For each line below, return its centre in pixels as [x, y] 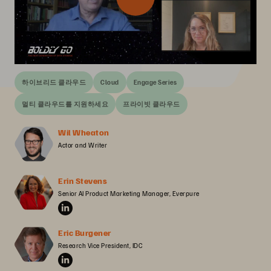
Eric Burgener [85, 233]
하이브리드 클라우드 [54, 82]
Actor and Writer [83, 145]
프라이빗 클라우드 [152, 104]
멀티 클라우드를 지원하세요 [65, 104]
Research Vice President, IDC [100, 245]
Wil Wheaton [84, 132]
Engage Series [155, 82]
